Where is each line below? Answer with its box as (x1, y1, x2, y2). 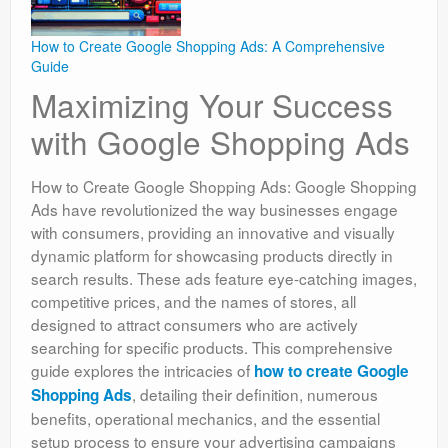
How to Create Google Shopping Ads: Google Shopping (31, 175, 417, 197)
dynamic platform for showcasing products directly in (31, 244, 393, 266)
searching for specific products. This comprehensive (31, 336, 393, 358)
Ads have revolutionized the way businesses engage (31, 198, 398, 220)
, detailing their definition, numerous (132, 383, 378, 405)
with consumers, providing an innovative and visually (31, 221, 395, 243)
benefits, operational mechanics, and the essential (31, 407, 380, 429)
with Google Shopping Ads (31, 119, 410, 164)
